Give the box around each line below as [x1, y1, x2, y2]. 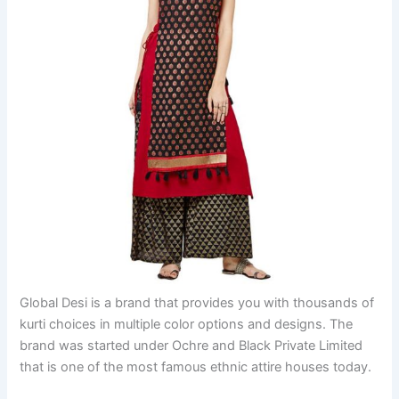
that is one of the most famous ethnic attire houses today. [20, 358, 372, 375]
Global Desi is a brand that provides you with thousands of [20, 294, 375, 311]
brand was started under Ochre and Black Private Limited [20, 337, 363, 354]
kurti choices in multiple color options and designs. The [20, 315, 354, 332]
